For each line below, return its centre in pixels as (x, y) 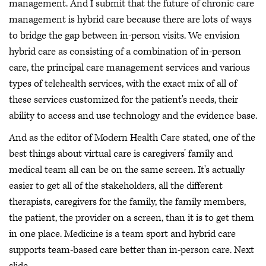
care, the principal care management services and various (129, 67)
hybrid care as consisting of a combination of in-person (125, 51)
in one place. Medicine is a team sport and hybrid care (122, 234)
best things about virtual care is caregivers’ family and (121, 154)
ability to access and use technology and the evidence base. (133, 115)
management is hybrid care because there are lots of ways (130, 19)
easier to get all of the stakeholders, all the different (116, 186)
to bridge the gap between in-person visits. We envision (124, 35)
